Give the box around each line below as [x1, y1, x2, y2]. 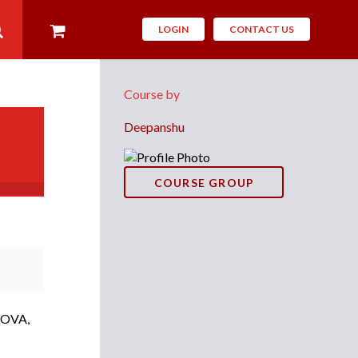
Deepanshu [124, 119, 185, 134]
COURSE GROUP [153, 176, 255, 189]
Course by [124, 86, 181, 101]
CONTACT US [229, 23, 294, 35]
